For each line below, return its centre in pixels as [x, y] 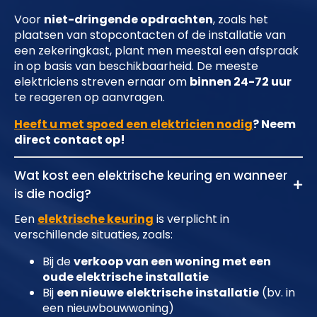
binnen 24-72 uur [241, 82]
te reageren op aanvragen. [90, 98]
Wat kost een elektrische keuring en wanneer [151, 176]
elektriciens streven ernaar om [102, 82]
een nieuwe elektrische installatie [158, 293]
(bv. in [277, 293]
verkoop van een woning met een [172, 262]
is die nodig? [53, 194]
